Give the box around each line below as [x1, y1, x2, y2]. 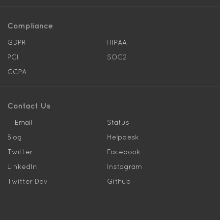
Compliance [7, 21, 53, 30]
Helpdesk [107, 133, 139, 141]
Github [107, 177, 131, 185]
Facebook [107, 148, 140, 156]
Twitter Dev [7, 177, 48, 185]
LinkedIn [7, 163, 37, 170]
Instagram [107, 163, 142, 170]
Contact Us [7, 101, 51, 110]
